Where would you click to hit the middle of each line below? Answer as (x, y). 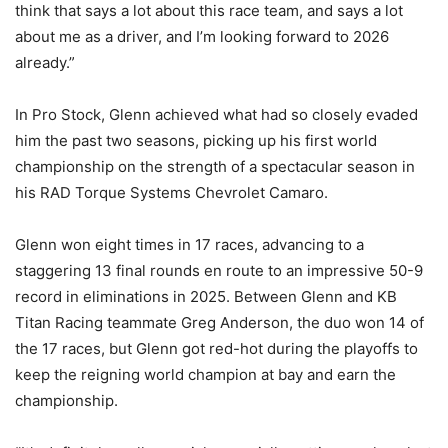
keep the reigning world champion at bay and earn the (205, 375)
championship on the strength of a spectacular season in (215, 167)
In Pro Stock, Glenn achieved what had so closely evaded (216, 115)
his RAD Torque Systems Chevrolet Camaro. (171, 193)
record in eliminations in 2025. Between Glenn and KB (206, 297)
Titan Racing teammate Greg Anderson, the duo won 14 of (219, 323)
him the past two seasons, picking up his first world (196, 141)
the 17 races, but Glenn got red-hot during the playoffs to (216, 349)
